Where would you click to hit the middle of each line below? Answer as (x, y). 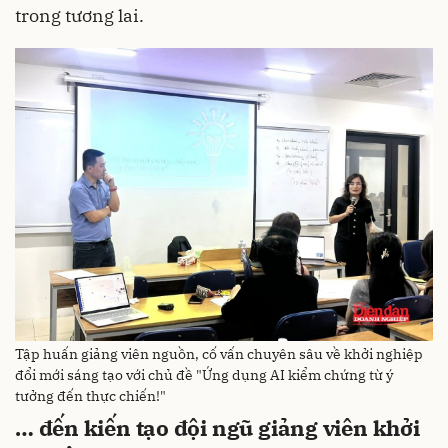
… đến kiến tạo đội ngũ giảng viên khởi (217, 428)
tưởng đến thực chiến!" (90, 396)
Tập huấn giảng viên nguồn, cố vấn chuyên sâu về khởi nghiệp (219, 354)
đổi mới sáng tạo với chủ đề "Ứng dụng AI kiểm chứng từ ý (204, 375)
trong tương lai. (79, 16)
